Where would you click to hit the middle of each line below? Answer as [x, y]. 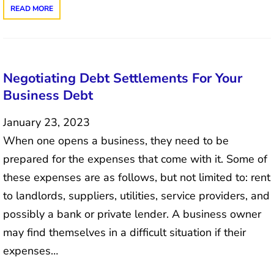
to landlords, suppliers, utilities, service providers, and [136, 196]
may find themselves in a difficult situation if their [124, 233]
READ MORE [32, 8]
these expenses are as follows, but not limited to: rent [137, 178]
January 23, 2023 [46, 123]
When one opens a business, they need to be [116, 141]
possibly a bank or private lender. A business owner [132, 214]
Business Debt [48, 96]
